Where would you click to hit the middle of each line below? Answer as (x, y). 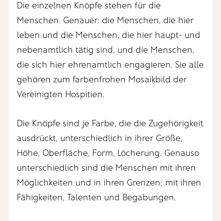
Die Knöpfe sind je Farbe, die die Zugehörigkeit (110, 123)
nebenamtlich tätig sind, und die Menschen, (106, 49)
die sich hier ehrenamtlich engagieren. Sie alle (110, 64)
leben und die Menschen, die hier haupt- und (109, 34)
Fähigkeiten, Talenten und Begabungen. (97, 197)
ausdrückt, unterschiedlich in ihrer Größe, (100, 137)
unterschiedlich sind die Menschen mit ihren (107, 167)
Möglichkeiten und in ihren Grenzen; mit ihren (109, 182)
